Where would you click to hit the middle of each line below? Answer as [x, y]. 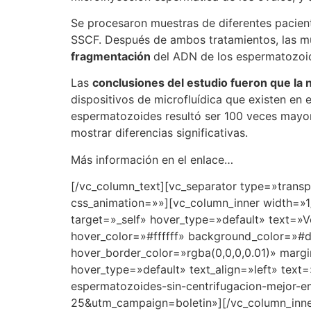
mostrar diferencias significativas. [159, 133]
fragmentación [112, 56]
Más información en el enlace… [152, 159]
